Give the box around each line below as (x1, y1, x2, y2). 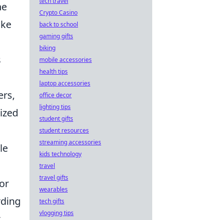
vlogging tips (39, 209, 74, 217)
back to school (39, 20, 78, 28)
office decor (39, 91, 72, 99)
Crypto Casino (39, 8, 78, 17)
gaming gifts (39, 32, 73, 40)
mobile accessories (39, 55, 92, 64)
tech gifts (39, 197, 64, 205)
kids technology (39, 150, 82, 158)
